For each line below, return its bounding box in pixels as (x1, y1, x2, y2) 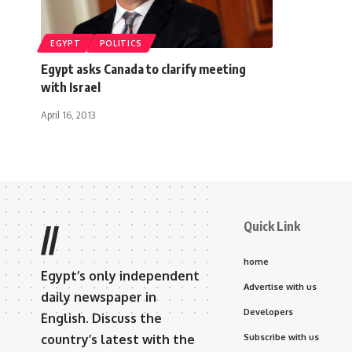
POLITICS (99, 38, 143, 49)
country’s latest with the (41, 332, 195, 348)
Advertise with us (244, 281, 317, 293)
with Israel (41, 79, 101, 96)
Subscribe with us (244, 332, 319, 343)
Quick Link (244, 218, 300, 235)
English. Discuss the (41, 310, 162, 327)
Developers (244, 306, 293, 318)
